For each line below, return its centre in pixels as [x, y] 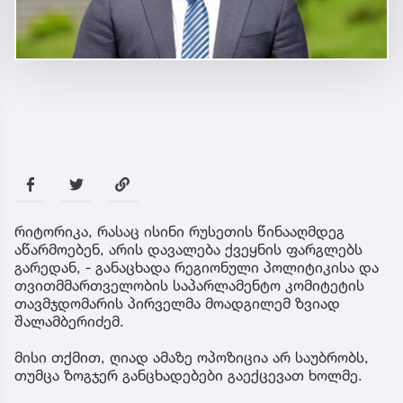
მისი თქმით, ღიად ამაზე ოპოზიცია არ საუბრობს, [192, 357]
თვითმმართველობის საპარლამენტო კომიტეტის [189, 285]
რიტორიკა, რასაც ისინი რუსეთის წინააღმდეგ [179, 231]
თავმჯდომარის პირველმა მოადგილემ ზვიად [177, 303]
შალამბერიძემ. [69, 321]
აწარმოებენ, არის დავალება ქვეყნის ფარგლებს [188, 249]
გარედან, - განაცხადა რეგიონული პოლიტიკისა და [197, 267]
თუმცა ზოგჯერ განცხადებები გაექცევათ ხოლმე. [188, 375]
